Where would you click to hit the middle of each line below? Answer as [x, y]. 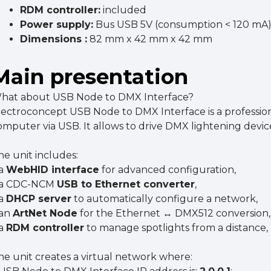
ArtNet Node [45, 214]
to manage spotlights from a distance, [176, 228]
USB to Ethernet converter [126, 184]
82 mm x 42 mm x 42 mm [150, 39]
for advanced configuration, [168, 170]
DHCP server [39, 199]
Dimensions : [54, 39]
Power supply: [57, 25]
